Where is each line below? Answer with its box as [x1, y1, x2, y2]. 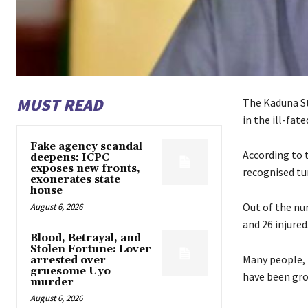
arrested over [30, 253, 106, 267]
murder [30, 275, 74, 289]
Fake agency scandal [30, 140, 142, 153]
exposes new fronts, [30, 162, 140, 175]
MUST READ [16, 93, 102, 115]
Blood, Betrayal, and [30, 231, 141, 245]
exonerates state [30, 173, 120, 186]
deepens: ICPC [30, 151, 109, 164]
